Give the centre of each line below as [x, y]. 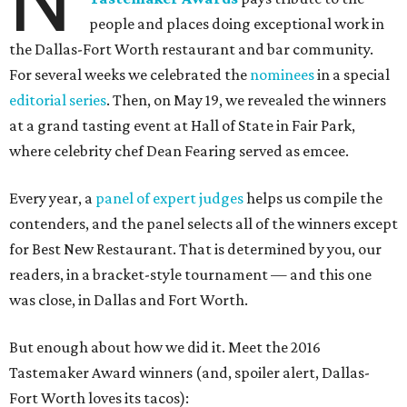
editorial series [58, 99]
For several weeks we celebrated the [129, 74]
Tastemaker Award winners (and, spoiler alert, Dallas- [189, 372]
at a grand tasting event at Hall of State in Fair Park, [182, 125]
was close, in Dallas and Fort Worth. [129, 299]
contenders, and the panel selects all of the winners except [203, 223]
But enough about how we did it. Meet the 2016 [165, 347]
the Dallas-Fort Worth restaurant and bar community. [191, 49]
